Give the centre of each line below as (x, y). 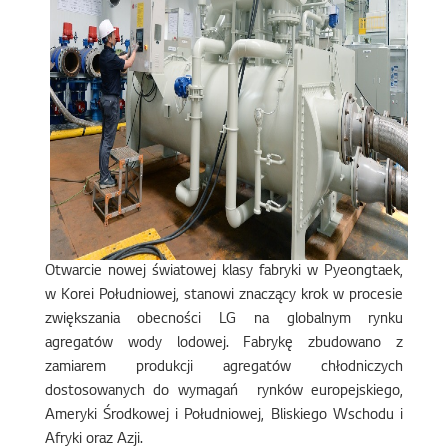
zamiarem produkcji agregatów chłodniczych (224, 368)
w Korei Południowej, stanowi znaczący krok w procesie (224, 296)
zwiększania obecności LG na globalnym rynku (224, 320)
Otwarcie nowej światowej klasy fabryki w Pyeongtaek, (224, 272)
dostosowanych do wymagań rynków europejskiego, (224, 392)
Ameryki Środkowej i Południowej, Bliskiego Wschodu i (224, 416)
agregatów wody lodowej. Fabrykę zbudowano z (224, 344)
